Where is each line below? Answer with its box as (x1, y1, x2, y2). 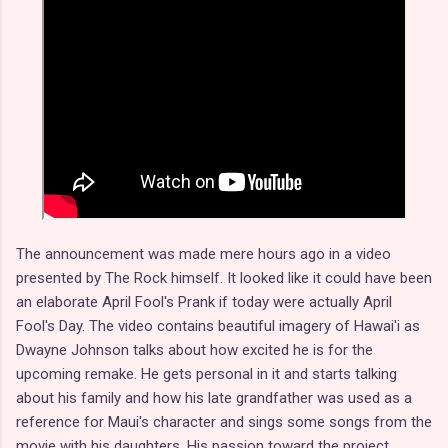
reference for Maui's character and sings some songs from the (16, 413, 432, 432)
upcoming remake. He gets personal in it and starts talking (16, 365, 397, 384)
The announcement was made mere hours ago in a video (16, 245, 391, 264)
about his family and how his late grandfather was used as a (16, 389, 412, 408)
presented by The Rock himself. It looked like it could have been (16, 269, 432, 288)
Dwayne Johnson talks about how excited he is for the (16, 341, 373, 360)
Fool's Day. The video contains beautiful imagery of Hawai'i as (16, 317, 420, 336)
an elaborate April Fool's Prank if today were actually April (16, 293, 392, 312)
